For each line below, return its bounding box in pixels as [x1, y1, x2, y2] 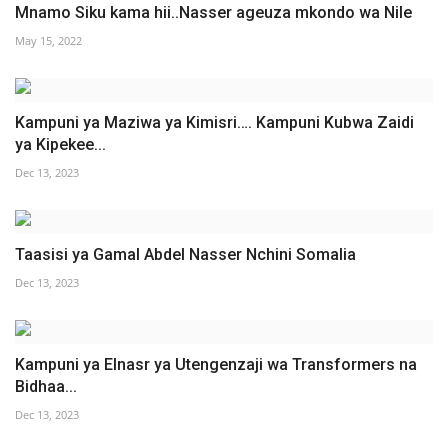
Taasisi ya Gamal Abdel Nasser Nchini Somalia [15, 244, 356, 264]
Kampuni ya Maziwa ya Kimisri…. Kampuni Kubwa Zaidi [15, 112, 414, 132]
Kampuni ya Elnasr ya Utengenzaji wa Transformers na [15, 354, 417, 374]
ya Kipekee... [15, 134, 106, 154]
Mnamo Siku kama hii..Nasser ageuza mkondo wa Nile [15, 2, 412, 22]
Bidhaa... [15, 376, 77, 396]
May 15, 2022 [15, 32, 82, 48]
